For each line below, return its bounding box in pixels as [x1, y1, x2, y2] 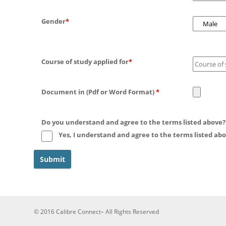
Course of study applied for [41, 57, 129, 66]
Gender [41, 17, 66, 26]
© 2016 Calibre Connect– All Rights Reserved [34, 207, 159, 216]
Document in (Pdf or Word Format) [41, 87, 156, 96]
